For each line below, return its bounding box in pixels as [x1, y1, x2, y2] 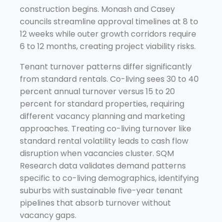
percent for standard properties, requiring [20, 98, 184, 110]
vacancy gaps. [20, 209, 76, 221]
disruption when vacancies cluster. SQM [20, 147, 174, 159]
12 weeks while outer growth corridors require [20, 28, 196, 40]
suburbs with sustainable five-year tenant [20, 184, 183, 196]
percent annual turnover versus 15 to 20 [20, 85, 175, 97]
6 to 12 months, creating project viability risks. [20, 40, 196, 52]
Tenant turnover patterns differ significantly [20, 60, 192, 72]
